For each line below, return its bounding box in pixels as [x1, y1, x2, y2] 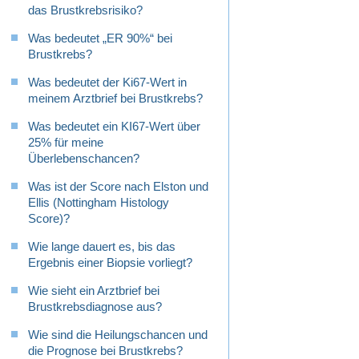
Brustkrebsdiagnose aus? [28, 300, 162, 314]
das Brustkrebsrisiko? [28, 3, 143, 18]
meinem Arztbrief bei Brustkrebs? [28, 91, 203, 106]
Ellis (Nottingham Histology [28, 196, 169, 210]
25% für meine [28, 135, 103, 150]
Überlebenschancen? [28, 151, 139, 166]
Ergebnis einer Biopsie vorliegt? [28, 256, 192, 270]
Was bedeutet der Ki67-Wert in [28, 75, 187, 90]
